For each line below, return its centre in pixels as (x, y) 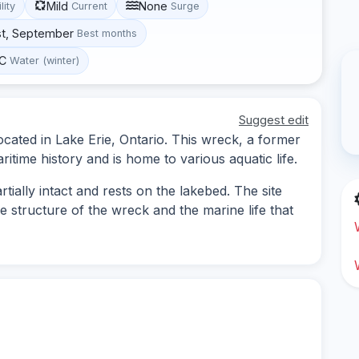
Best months (107, 33)
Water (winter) (45, 61)
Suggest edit (274, 119)
